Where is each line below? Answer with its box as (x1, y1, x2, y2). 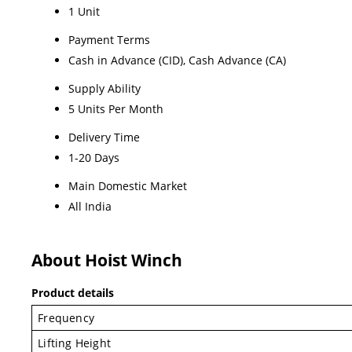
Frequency (38, 310, 94, 325)
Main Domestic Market (68, 178, 187, 193)
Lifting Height (38, 335, 111, 350)
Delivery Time (68, 129, 140, 145)
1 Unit (68, 3, 100, 19)
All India (68, 198, 112, 214)
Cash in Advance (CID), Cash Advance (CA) (68, 52, 286, 68)
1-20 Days (68, 149, 119, 165)
